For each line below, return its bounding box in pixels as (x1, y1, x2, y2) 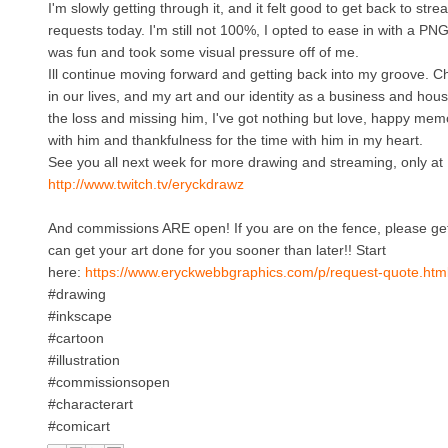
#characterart (47, 396, 137, 413)
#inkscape (47, 308, 112, 325)
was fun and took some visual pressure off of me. (47, 44, 363, 61)
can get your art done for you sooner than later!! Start (47, 242, 386, 259)
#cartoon (47, 330, 104, 347)
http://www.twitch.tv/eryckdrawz (47, 176, 244, 193)
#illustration (47, 352, 120, 369)
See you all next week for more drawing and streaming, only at (47, 154, 443, 171)
